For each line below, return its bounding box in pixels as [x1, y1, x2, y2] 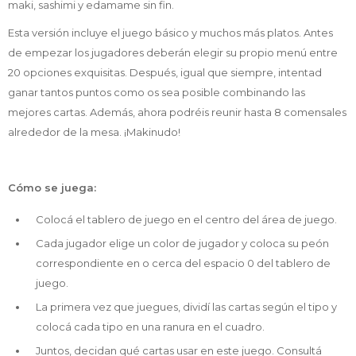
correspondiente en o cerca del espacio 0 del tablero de [36, 256, 331, 269]
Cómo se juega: [8, 180, 96, 194]
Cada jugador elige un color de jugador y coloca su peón [36, 236, 329, 250]
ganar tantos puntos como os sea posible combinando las [8, 85, 305, 99]
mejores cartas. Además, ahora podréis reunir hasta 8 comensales [8, 105, 346, 118]
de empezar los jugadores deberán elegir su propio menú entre [8, 45, 338, 59]
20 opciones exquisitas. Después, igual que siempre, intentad [8, 65, 322, 79]
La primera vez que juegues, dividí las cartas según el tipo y [36, 300, 337, 313]
